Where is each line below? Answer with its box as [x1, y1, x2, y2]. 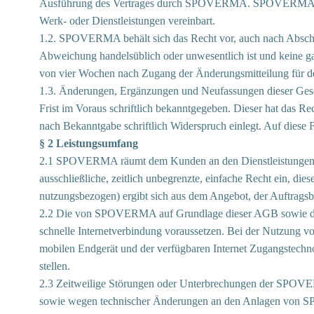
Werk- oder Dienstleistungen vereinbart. [39, 15, 215, 27]
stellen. [39, 260, 70, 272]
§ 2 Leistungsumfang [39, 137, 138, 149]
